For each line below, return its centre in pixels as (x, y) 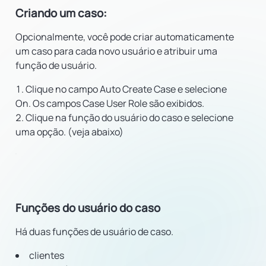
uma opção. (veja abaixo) (69, 132)
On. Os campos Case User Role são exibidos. (110, 103)
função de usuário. (56, 65)
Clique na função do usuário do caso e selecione (129, 118)
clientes (47, 255)
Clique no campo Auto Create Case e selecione (126, 89)
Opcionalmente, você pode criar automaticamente (125, 37)
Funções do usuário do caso (88, 208)
